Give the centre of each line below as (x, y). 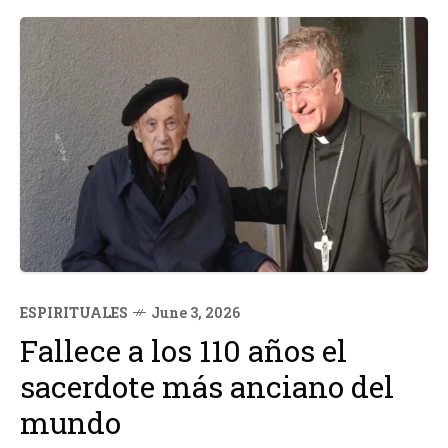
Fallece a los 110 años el (183, 350)
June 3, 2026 (195, 312)
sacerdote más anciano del (207, 386)
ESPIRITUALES (74, 312)
